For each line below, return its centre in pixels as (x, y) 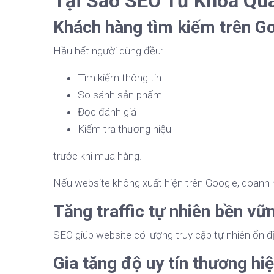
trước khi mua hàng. (98, 156)
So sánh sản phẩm (120, 95)
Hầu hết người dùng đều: (108, 51)
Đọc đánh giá (107, 112)
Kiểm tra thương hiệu (124, 129)
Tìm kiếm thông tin (120, 78)
